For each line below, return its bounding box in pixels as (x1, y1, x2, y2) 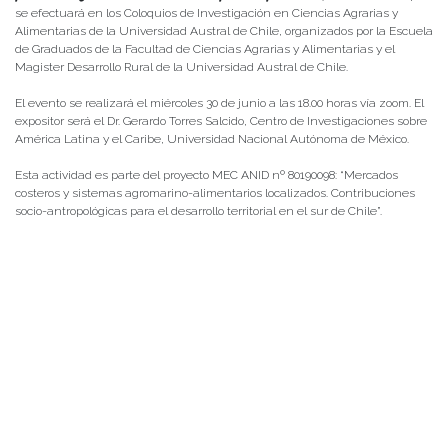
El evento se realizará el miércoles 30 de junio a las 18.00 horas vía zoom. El (15, 95, 424, 110)
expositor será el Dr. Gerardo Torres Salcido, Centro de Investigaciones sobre (15, 113, 427, 128)
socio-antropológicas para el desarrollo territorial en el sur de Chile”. (15, 203, 385, 218)
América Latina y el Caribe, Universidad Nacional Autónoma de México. (15, 131, 415, 146)
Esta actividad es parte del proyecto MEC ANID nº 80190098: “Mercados (15, 167, 398, 182)
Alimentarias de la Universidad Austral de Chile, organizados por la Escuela (15, 23, 433, 38)
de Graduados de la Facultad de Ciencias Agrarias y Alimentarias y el (15, 41, 395, 56)
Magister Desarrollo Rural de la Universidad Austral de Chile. (15, 59, 351, 74)
